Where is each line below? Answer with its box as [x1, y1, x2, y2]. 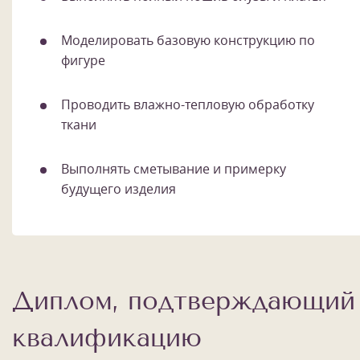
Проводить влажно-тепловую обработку [61, 96, 314, 114]
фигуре [61, 51, 105, 70]
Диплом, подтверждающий [12, 285, 355, 317]
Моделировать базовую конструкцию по [61, 31, 315, 50]
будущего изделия [61, 180, 176, 198]
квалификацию [12, 322, 202, 354]
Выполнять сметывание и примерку [61, 160, 286, 178]
